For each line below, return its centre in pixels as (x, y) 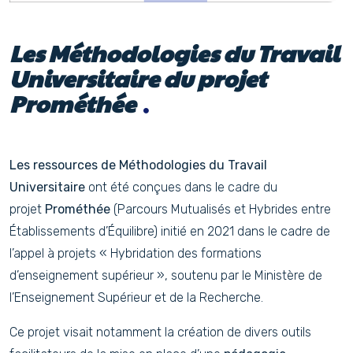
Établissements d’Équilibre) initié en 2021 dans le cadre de (170, 231)
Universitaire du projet (138, 78)
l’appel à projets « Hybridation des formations (136, 253)
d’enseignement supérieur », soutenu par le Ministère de (166, 275)
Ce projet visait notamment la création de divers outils (160, 332)
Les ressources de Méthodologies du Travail (138, 165)
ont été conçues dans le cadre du (181, 187)
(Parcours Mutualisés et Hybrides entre (222, 209)
